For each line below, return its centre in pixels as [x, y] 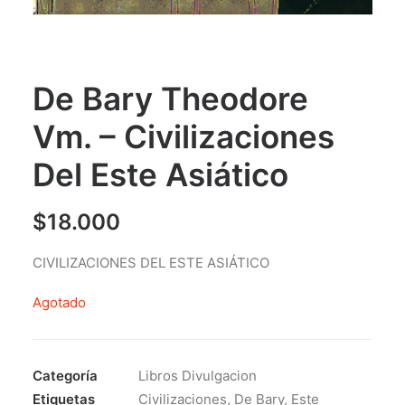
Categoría [65, 376]
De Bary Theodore [170, 99]
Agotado [59, 302]
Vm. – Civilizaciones [184, 137]
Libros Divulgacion [198, 376]
